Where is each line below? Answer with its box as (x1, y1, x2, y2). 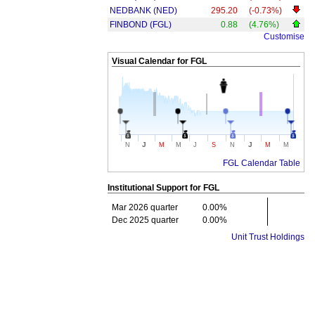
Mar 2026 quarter (112, 202, 178, 212)
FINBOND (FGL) (110, 20, 172, 30)
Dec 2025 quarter (112, 215, 179, 225)
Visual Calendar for (112, 56, 191, 66)
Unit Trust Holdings (231, 232, 304, 242)
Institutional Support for (108, 183, 203, 193)
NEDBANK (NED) (110, 6, 177, 15)
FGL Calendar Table (223, 158, 300, 168)
